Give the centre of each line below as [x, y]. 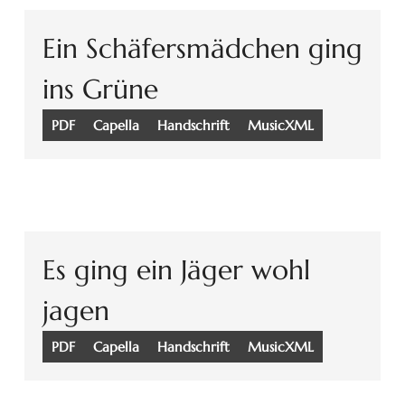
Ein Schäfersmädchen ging [202, 49]
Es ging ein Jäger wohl [176, 270]
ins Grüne [100, 89]
